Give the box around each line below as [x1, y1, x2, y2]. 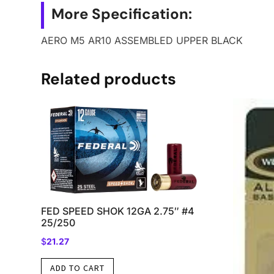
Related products [41, 68, 177, 89]
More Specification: [51, 4, 193, 24]
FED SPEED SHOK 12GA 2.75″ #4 [41, 205, 195, 217]
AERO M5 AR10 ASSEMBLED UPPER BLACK [41, 34, 243, 47]
